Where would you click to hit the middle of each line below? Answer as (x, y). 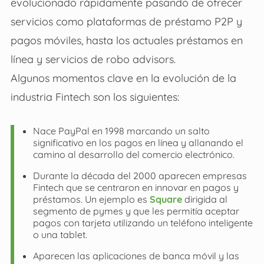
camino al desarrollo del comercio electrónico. (133, 155)
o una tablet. (60, 235)
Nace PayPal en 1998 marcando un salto (121, 131)
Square (166, 199)
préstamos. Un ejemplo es (91, 199)
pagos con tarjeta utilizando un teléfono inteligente (143, 223)
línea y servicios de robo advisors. (93, 59)
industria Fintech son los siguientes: (95, 97)
